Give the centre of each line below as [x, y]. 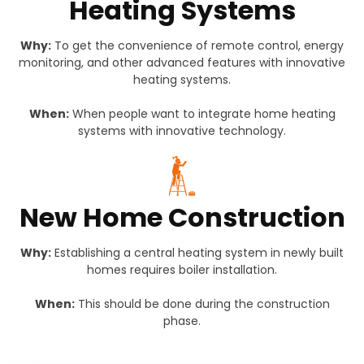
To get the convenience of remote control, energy [197, 46]
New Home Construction [182, 218]
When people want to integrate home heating [202, 114]
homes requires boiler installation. [182, 270]
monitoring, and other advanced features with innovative [182, 63]
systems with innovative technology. [182, 131]
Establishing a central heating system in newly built [197, 253]
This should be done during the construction [202, 304]
